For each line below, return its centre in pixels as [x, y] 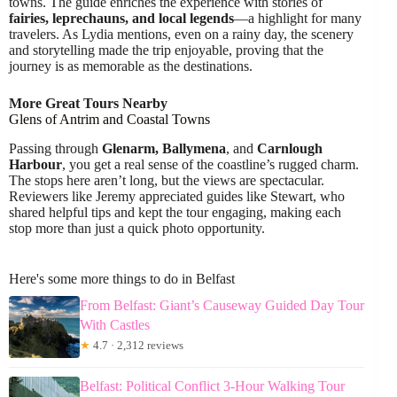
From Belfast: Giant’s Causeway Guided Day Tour [222, 306]
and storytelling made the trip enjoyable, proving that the [166, 51]
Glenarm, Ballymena [164, 149]
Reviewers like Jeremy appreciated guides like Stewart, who [177, 197]
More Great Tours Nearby [88, 104]
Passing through [55, 149]
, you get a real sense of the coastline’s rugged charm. [210, 165]
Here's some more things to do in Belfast [122, 279]
